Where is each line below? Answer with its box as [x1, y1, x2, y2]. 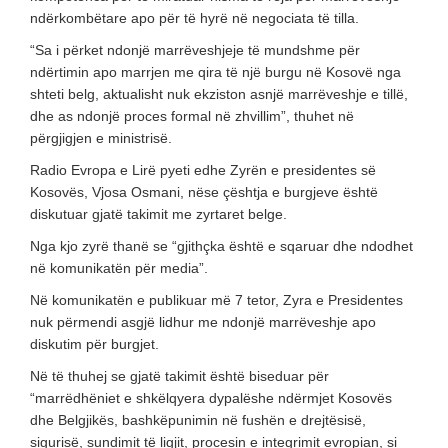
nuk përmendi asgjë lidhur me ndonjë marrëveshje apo [30, 313, 376, 330]
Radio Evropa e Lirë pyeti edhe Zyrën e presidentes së [30, 161, 376, 178]
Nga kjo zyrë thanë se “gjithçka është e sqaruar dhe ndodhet [30, 237, 413, 254]
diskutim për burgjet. [30, 335, 159, 352]
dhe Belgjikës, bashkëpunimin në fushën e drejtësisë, [30, 411, 366, 428]
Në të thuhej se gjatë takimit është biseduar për [30, 367, 329, 384]
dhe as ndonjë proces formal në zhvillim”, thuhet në [30, 107, 354, 124]
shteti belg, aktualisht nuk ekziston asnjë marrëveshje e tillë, [30, 85, 408, 102]
